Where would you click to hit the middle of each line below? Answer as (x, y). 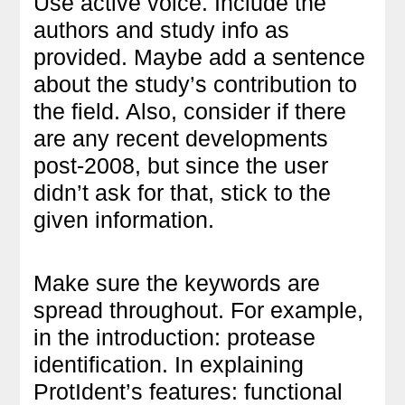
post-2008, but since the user (181, 165)
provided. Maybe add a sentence (200, 57)
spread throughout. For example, (199, 310)
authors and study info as (162, 29)
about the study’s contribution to (196, 84)
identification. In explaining (169, 364)
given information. (124, 219)
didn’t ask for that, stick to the (183, 192)
